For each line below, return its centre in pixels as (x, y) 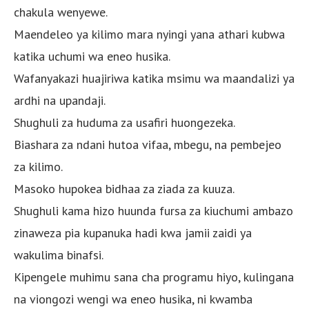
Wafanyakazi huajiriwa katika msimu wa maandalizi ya (154, 78)
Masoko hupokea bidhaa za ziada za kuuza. (124, 188)
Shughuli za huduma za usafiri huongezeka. (124, 122)
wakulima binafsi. (59, 255)
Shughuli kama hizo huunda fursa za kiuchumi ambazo (153, 210)
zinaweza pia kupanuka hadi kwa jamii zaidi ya (133, 232)
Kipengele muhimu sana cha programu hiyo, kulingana (154, 277)
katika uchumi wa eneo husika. (92, 56)
